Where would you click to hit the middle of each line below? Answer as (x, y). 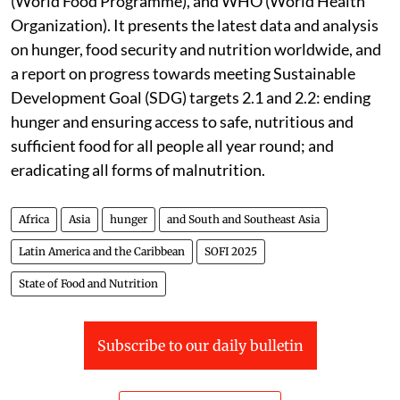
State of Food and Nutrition (88, 283)
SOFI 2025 (231, 251)
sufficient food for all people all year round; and (172, 145)
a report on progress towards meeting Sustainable (183, 73)
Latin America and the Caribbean (102, 251)
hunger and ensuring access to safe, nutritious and (182, 121)
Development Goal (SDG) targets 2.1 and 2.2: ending (191, 97)
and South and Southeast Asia (243, 219)
